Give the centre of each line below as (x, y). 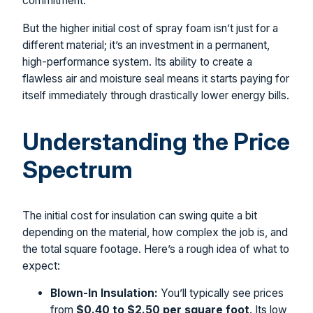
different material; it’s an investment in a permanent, (146, 45)
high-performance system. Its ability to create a (137, 61)
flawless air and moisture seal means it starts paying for (156, 78)
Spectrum (78, 169)
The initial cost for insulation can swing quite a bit (140, 215)
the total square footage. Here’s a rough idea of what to (156, 249)
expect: (41, 265)
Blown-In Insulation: (104, 293)
